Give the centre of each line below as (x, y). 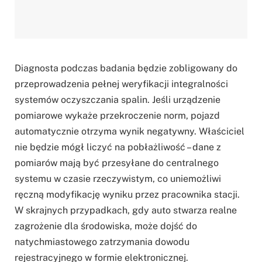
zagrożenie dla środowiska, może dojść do (106, 226)
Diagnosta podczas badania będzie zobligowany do (126, 68)
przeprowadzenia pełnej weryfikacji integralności (121, 84)
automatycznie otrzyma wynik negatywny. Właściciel (130, 131)
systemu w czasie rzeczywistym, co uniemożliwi (118, 178)
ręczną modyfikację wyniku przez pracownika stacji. (127, 194)
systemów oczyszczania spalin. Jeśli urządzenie (118, 99)
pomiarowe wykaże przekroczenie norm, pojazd (117, 115)
